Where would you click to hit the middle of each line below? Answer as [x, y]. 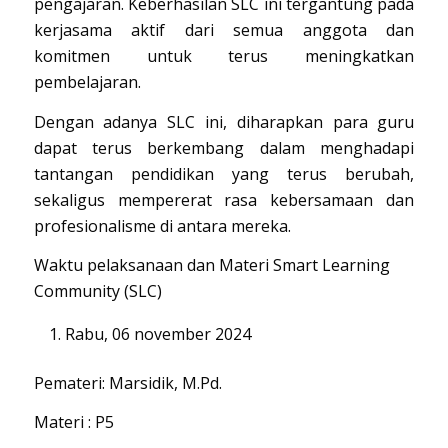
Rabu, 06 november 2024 [157, 333]
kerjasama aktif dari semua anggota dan [224, 29]
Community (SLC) [97, 291]
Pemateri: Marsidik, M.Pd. [127, 382]
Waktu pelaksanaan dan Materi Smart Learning [211, 265]
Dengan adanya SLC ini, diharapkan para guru [224, 121]
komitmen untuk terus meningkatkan [224, 55]
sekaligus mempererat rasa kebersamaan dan [224, 199]
